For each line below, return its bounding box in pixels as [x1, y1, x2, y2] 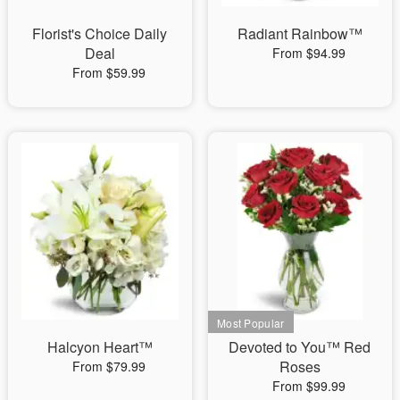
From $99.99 [271, 376, 346, 395]
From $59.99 [71, 62, 146, 81]
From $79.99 [71, 356, 146, 375]
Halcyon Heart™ [46, 336, 153, 357]
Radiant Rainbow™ [237, 22, 362, 44]
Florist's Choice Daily [32, 22, 168, 44]
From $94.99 [271, 43, 346, 62]
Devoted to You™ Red [229, 336, 371, 357]
